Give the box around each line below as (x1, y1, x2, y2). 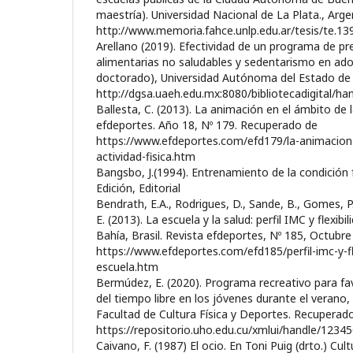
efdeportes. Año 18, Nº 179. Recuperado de (96, 117, 318, 132)
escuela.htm (96, 258, 158, 274)
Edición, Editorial (96, 180, 180, 195)
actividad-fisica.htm (96, 148, 195, 164)
